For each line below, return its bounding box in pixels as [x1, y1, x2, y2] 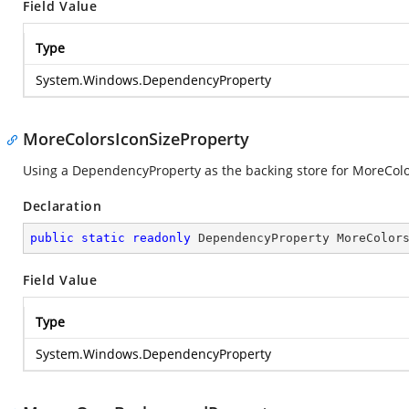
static [81, 231, 125, 245]
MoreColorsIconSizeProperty [23, 128, 249, 150]
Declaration [23, 197, 102, 215]
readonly [132, 231, 191, 245]
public [30, 231, 74, 245]
